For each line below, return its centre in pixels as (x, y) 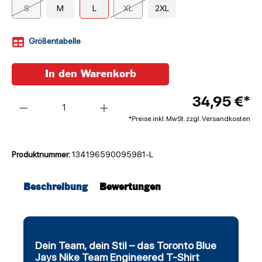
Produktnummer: (42, 155)
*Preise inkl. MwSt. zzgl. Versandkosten (189, 119)
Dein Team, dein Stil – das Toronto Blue (126, 246)
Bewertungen (130, 188)
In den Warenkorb (90, 74)
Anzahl (24, 96)
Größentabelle (55, 41)
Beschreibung (56, 188)
